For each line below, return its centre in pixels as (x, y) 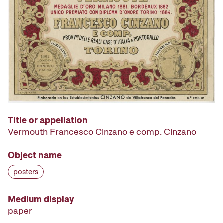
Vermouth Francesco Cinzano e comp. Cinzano (102, 131)
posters (26, 171)
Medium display (41, 199)
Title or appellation (48, 120)
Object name (35, 155)
